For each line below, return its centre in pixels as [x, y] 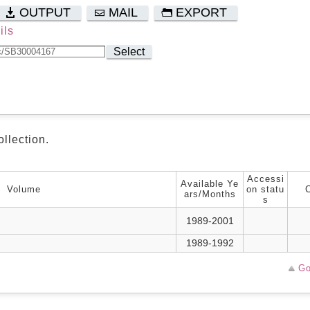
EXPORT [201, 12]
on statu [265, 189]
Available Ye [210, 184]
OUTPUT [45, 12]
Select [129, 52]
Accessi [265, 179]
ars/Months [210, 194]
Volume [24, 189]
